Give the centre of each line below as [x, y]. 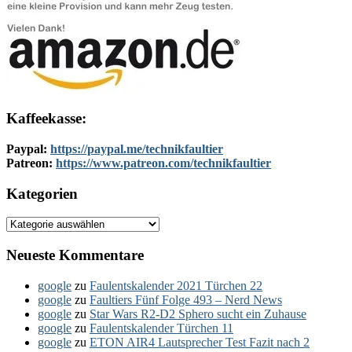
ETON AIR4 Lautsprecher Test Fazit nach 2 [200, 342]
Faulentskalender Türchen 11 [161, 328]
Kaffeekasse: [46, 119]
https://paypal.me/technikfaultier [137, 149]
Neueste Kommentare [75, 255]
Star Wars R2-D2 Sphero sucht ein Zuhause [198, 313]
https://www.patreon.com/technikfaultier [163, 163]
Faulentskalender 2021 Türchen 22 [176, 285]
